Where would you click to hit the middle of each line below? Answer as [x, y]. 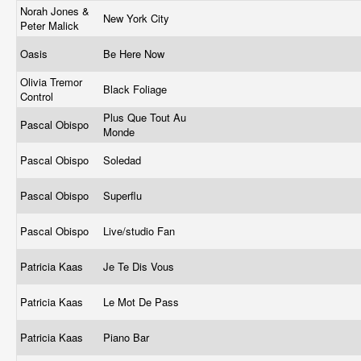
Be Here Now [135, 54]
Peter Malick [51, 25]
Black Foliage [137, 89]
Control [38, 96]
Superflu [124, 195]
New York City [138, 18]
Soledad [124, 160]
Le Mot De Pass [143, 302]
